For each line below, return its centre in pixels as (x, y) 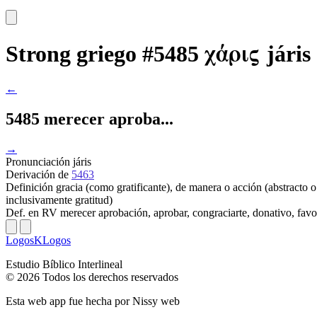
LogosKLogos (38, 240)
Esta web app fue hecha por (69, 301)
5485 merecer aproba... (90, 119)
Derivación (32, 174)
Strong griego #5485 (102, 54)
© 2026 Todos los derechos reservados (92, 277)
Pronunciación (39, 161)
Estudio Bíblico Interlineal (64, 264)
